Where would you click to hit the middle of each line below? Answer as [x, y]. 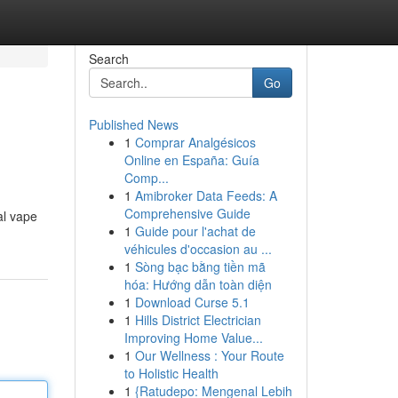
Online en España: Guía [191, 160]
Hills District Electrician [198, 320]
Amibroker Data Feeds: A [206, 195]
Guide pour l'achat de [195, 231]
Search [108, 59]
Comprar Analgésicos [195, 142]
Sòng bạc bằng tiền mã [200, 267]
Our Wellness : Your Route [209, 355]
